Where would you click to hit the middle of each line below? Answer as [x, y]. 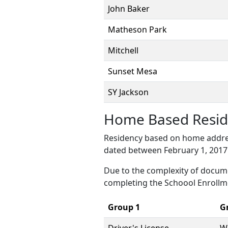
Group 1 [124, 207]
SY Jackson [128, 92]
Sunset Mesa [133, 71]
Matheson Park [137, 30]
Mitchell [123, 50]
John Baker [129, 9]
